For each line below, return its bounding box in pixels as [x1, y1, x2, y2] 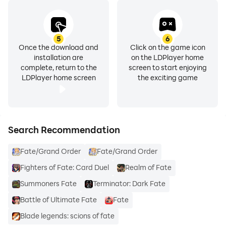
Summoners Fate [20, 179, 77, 188]
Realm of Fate [125, 162, 172, 172]
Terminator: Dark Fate [93, 179, 165, 188]
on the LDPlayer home [131, 52, 204, 62]
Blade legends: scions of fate [20, 211, 115, 220]
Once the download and [19, 42, 98, 52]
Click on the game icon [130, 42, 205, 52]
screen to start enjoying [128, 63, 207, 72]
